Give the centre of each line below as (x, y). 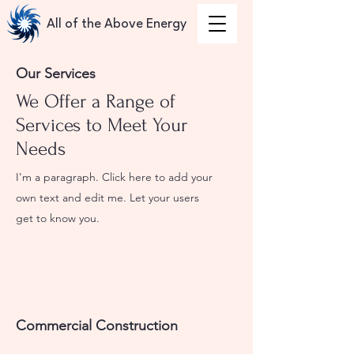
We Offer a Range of (96, 102)
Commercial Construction (97, 326)
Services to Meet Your (102, 125)
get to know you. (58, 218)
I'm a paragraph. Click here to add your (114, 177)
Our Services (56, 73)
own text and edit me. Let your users (107, 198)
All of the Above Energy (117, 24)
